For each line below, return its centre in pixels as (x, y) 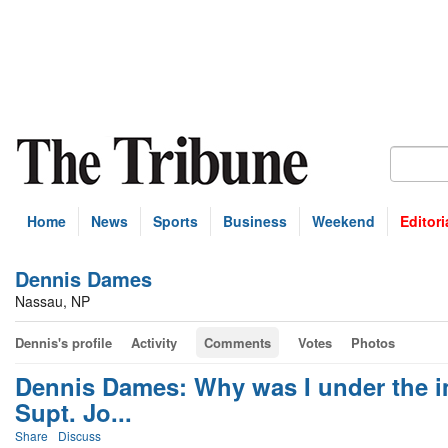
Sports (175, 221)
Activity (154, 342)
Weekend (343, 221)
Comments (237, 342)
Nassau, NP (52, 301)
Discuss (79, 435)
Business (255, 221)
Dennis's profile (63, 342)
